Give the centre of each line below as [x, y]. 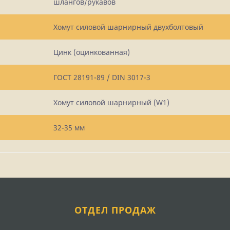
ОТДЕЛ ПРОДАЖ [115, 210]
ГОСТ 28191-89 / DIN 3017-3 [102, 77]
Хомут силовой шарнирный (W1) [111, 102]
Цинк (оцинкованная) [92, 52]
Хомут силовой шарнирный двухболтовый [128, 27]
